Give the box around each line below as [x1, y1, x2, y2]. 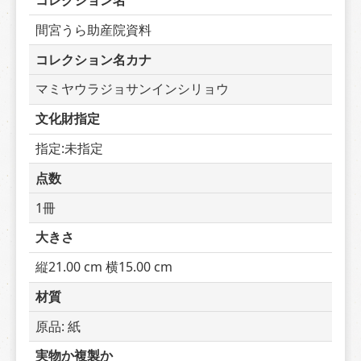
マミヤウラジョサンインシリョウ [35, 80, 229, 98]
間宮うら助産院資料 [35, 20, 151, 39]
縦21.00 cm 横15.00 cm [35, 258, 172, 276]
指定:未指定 [35, 139, 103, 157]
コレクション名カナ [35, 50, 151, 68]
